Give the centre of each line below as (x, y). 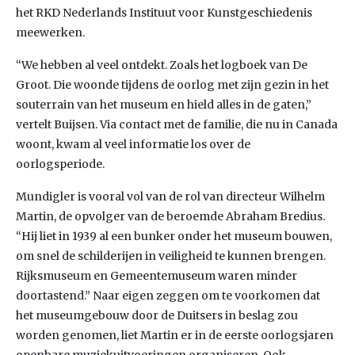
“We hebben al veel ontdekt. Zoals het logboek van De (162, 65)
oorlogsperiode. (60, 164)
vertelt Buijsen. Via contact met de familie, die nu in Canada (177, 124)
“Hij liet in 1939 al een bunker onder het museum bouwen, (174, 236)
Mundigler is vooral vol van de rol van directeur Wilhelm (170, 197)
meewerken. (50, 32)
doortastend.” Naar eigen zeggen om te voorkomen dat (168, 296)
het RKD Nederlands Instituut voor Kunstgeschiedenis (164, 13)
